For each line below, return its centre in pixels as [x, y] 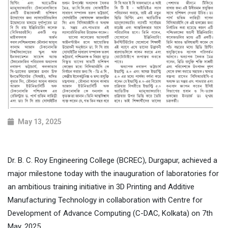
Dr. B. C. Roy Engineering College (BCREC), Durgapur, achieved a [112, 161]
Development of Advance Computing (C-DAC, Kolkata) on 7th [110, 213]
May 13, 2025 [40, 122]
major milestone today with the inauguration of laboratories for [113, 174]
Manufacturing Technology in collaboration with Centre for [105, 200]
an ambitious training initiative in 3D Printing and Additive [101, 187]
